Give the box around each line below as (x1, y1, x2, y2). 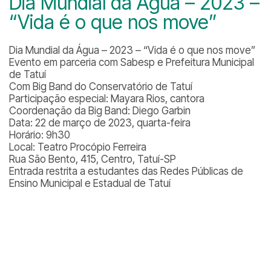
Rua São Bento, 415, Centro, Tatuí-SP (9, 153, 176, 165)
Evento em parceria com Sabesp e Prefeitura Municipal (9, 56, 254, 68)
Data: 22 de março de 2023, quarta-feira (9, 117, 191, 129)
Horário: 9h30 (9, 129, 70, 141)
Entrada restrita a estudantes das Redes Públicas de (9, 165, 243, 177)
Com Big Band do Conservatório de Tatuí (9, 80, 192, 93)
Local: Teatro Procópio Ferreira (9, 141, 146, 153)
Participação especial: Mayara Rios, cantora (9, 93, 204, 105)
